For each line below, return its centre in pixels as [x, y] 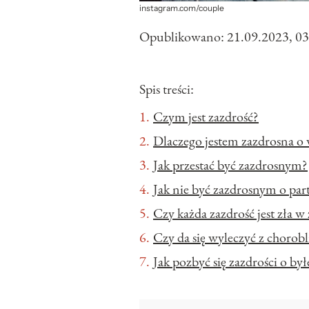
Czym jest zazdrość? [206, 117]
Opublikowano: [183, 37]
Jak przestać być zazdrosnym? [230, 165]
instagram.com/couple [182, 9]
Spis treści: [167, 89]
